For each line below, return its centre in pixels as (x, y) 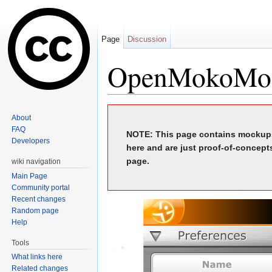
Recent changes (39, 199)
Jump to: (125, 99)
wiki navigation (36, 161)
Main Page (30, 176)
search (201, 99)
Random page (36, 210)
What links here (37, 257)
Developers (31, 141)
